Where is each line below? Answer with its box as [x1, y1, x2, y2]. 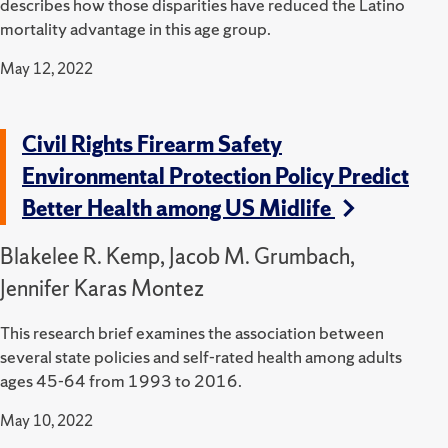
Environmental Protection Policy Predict [22, 161, 409, 191]
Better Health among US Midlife [22, 193, 335, 223]
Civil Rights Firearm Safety [22, 129, 282, 159]
